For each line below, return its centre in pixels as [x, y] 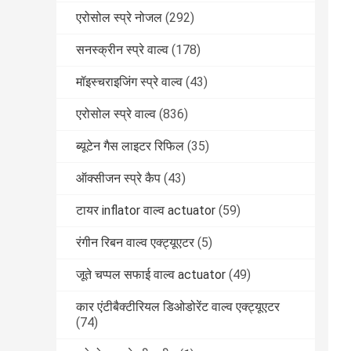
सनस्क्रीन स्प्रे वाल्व [122, 50]
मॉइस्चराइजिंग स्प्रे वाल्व [129, 82]
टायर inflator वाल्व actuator [146, 211]
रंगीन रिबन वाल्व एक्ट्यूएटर [135, 243]
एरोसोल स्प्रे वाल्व [116, 114]
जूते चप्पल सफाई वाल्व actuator [151, 275]
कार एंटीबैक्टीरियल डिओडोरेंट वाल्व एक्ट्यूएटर [178, 307]
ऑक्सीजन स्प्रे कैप [118, 179]
